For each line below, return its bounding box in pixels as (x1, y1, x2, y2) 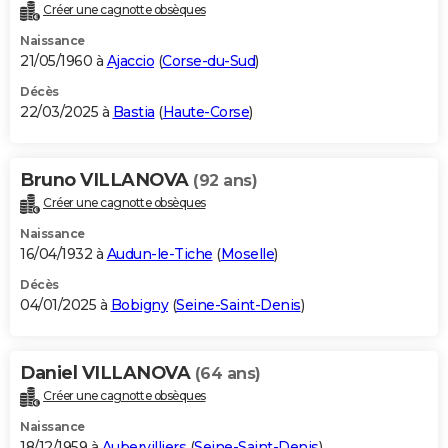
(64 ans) (194, 364, 261, 384)
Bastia (112, 103, 155, 122)
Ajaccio (106, 52, 154, 71)
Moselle (220, 245, 274, 264)
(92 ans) (193, 171, 257, 191)
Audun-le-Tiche (106, 245, 213, 264)
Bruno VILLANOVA (20, 169, 193, 192)
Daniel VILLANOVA (20, 362, 195, 385)
